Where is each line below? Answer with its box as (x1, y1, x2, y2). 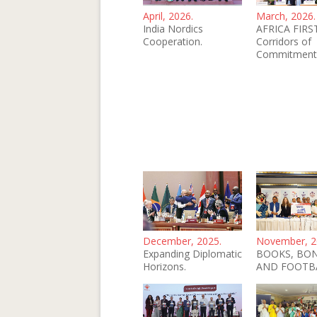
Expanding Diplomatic (143, 246, 242, 260)
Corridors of (256, 35, 311, 49)
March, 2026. (256, 9, 316, 23)
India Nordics (143, 22, 203, 36)
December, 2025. (143, 234, 221, 248)
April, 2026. (143, 9, 193, 23)
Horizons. (143, 259, 186, 273)
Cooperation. (143, 35, 202, 49)
